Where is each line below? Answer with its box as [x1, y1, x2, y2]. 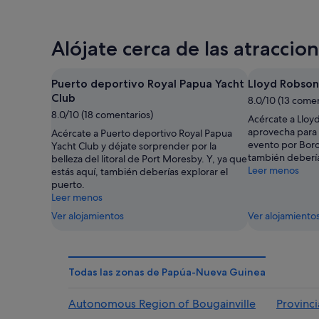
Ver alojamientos [51, 209, 124, 222]
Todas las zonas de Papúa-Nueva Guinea [68, 265, 266, 278]
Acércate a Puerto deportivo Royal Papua [51, 126, 232, 140]
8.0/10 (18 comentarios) [51, 108, 153, 121]
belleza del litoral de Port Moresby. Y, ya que [51, 152, 247, 165]
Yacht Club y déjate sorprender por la [51, 139, 216, 152]
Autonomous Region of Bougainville [68, 296, 256, 311]
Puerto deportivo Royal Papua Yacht [51, 76, 244, 90]
